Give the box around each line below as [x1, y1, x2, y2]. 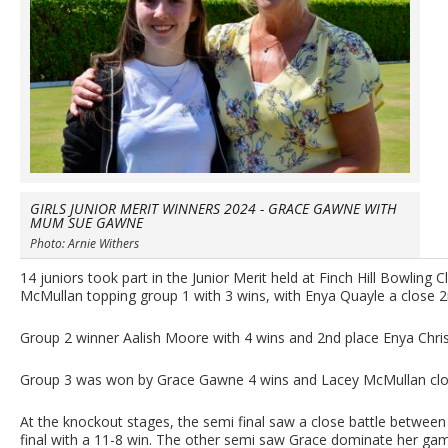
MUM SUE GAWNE [30, 213, 143, 232]
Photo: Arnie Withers [30, 235, 139, 252]
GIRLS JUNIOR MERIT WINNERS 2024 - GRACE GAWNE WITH [30, 199, 397, 218]
